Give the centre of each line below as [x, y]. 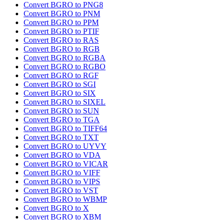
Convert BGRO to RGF [61, 76]
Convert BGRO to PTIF [61, 31]
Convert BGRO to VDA [62, 155]
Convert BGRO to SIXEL [65, 102]
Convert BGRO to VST [61, 191]
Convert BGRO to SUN [61, 111]
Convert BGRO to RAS [61, 40]
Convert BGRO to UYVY [65, 146]
